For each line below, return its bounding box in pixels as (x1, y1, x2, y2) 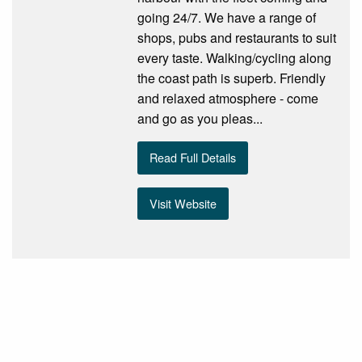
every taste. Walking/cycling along (137, 48, 331, 68)
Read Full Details (149, 149, 237, 166)
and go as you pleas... (137, 109, 263, 128)
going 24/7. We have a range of (137, 8, 316, 27)
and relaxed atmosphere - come (137, 89, 318, 108)
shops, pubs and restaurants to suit (137, 28, 336, 48)
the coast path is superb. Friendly (137, 69, 326, 88)
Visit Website (149, 194, 217, 212)
